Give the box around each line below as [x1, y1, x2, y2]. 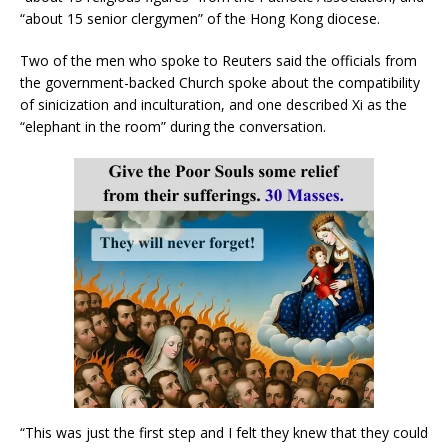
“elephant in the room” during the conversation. [20, 116, 326, 136]
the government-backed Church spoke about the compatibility [20, 72, 420, 92]
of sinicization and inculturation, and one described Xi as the [20, 94, 407, 114]
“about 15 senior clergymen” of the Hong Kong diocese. [20, 8, 380, 28]
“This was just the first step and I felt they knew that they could [20, 422, 428, 442]
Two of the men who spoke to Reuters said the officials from [20, 50, 417, 70]
